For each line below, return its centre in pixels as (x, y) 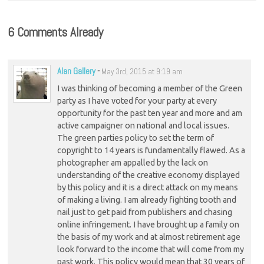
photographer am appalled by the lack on (132, 163)
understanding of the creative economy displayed (148, 175)
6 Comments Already (56, 32)
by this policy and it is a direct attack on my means (147, 188)
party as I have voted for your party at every (137, 101)
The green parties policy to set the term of (135, 138)
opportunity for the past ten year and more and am (149, 113)
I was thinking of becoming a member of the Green (149, 89)
